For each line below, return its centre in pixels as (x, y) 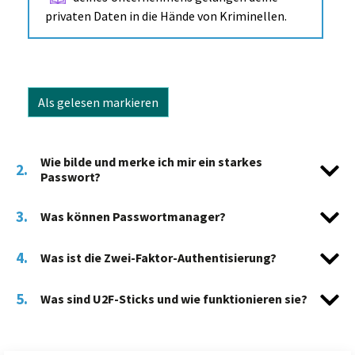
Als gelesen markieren (98, 103)
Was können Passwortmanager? (133, 216)
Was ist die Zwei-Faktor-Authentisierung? (158, 257)
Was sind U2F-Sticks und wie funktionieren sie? (174, 298)
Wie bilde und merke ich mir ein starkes (151, 162)
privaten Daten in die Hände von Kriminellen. (166, 16)
